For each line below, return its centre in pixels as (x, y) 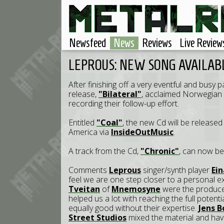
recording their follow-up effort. (124, 103)
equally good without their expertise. (133, 208)
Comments (89, 170)
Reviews (157, 43)
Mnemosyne (136, 189)
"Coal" (109, 122)
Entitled (82, 122)
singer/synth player (176, 170)
